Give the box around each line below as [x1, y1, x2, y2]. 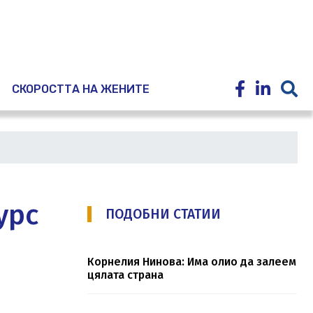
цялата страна [87, 268, 163, 282]
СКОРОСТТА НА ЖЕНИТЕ [12, 82, 150, 96]
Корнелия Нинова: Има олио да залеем [87, 255, 296, 269]
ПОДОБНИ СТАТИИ [105, 206, 221, 223]
